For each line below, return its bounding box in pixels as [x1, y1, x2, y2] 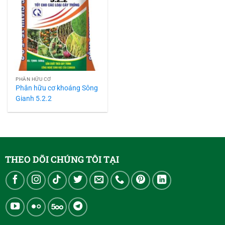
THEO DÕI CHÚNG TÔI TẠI [5, 153, 119, 165]
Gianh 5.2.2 [16, 94, 52, 102]
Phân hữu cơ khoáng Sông [16, 83, 98, 92]
